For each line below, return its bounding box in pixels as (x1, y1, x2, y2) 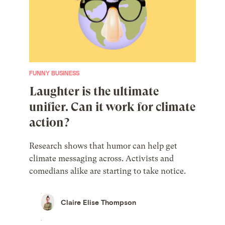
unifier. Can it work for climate (29, 100, 196, 115)
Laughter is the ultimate (30, 84, 159, 99)
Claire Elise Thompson (61, 198, 137, 207)
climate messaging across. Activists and (29, 154, 174, 164)
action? (29, 116, 69, 130)
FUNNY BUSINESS (29, 69, 80, 77)
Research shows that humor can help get (29, 141, 178, 151)
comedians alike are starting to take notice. (29, 166, 186, 176)
